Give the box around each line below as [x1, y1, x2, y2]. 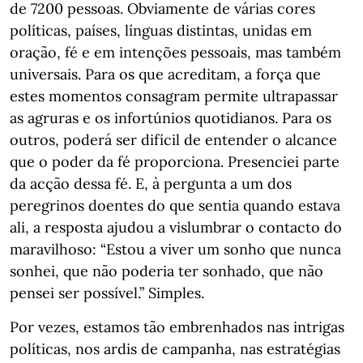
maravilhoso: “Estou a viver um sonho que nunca [10, 240, 341, 258]
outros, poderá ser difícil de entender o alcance [10, 130, 337, 149]
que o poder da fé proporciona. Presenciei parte [10, 152, 340, 171]
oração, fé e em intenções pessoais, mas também [10, 43, 341, 62]
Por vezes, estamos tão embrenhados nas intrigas [10, 318, 344, 336]
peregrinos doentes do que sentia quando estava [10, 196, 340, 215]
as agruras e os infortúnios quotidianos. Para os [10, 109, 331, 127]
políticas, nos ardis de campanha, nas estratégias [10, 340, 340, 358]
